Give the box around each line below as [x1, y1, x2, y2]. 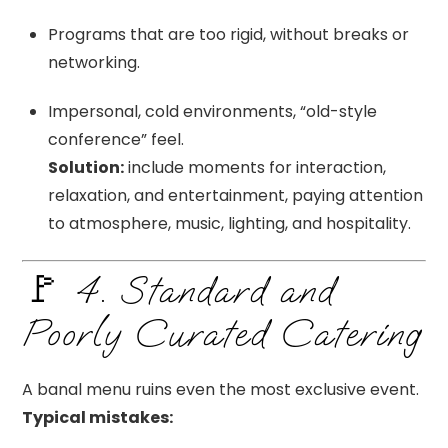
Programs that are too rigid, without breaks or [48, 23, 409, 47]
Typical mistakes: [22, 406, 174, 430]
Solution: [48, 156, 124, 180]
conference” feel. [48, 128, 184, 152]
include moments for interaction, [124, 156, 386, 180]
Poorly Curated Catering [22, 310, 421, 359]
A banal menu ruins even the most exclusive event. [22, 378, 420, 402]
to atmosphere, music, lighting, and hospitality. [48, 212, 411, 236]
